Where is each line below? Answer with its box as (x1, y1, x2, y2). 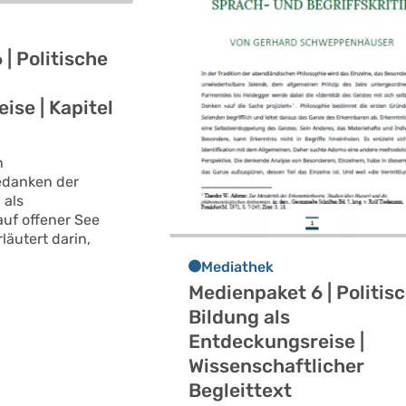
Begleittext (188, 379, 293, 402)
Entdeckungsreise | (188, 330, 365, 353)
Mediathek (201, 258, 275, 276)
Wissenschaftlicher (188, 354, 365, 378)
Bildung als (188, 305, 291, 329)
